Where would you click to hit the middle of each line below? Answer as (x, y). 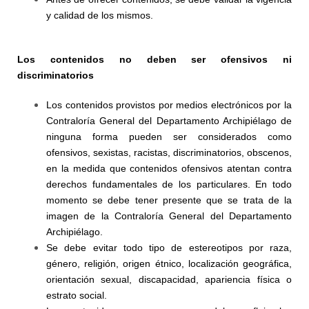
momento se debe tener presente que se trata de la (169, 200)
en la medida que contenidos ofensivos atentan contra (169, 168)
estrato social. (77, 295)
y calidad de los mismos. (100, 15)
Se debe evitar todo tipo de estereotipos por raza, (169, 248)
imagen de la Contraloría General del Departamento (169, 216)
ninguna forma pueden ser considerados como (169, 137)
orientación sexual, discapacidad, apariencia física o (169, 279)
